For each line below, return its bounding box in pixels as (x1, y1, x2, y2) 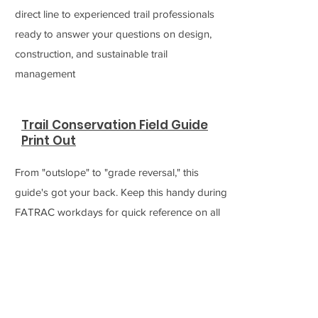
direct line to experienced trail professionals (15, 8, 214, 20)
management (15, 67, 75, 79)
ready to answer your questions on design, (15, 28, 212, 40)
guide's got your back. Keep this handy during (15, 186, 227, 198)
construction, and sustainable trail (15, 48, 168, 60)
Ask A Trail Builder (21, 295, 132, 312)
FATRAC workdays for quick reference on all (15, 206, 220, 218)
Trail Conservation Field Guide (21, 116, 208, 133)
